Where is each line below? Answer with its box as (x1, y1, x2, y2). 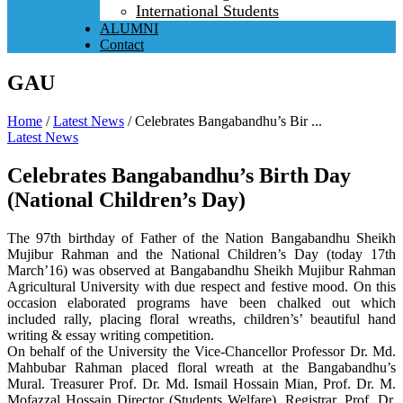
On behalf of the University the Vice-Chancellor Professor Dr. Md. (7, 343, 396, 359)
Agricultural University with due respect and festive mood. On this (7, 278, 396, 294)
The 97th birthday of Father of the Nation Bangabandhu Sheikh (7, 229, 396, 246)
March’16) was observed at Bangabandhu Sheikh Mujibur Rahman (7, 262, 396, 278)
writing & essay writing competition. (7, 327, 214, 343)
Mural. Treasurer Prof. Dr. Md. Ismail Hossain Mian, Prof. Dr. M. (7, 375, 396, 391)
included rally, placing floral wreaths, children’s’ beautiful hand (7, 310, 396, 327)
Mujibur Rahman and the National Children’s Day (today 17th (7, 246, 396, 262)
